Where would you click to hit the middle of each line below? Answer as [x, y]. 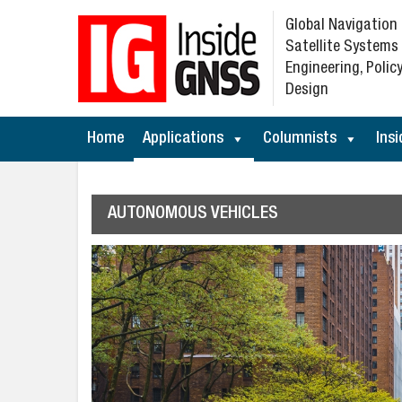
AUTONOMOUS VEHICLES [193, 214]
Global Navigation [341, 26]
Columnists [300, 139]
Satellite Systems [342, 48]
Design [307, 91]
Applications [183, 139]
